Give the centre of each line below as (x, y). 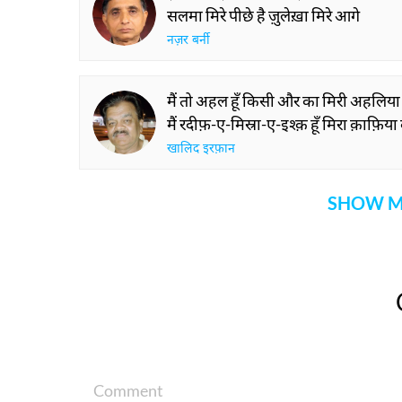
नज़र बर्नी (188, 41)
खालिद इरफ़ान (201, 149)
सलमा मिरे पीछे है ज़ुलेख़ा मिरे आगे (263, 15)
